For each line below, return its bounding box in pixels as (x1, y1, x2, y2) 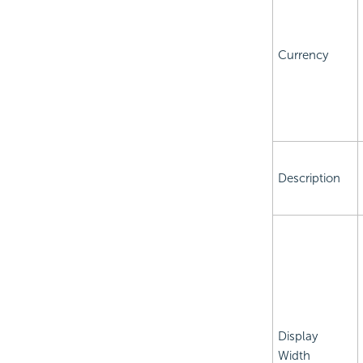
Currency (277, 48, 328, 63)
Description (277, 171, 340, 186)
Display (277, 329, 318, 344)
